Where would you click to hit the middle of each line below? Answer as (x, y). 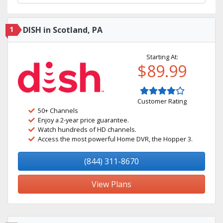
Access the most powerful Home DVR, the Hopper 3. (115, 139)
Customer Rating (162, 101)
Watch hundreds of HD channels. (87, 129)
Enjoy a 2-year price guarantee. (83, 120)
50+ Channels (58, 111)
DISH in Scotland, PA (63, 30)
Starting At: (162, 57)
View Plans (111, 184)
